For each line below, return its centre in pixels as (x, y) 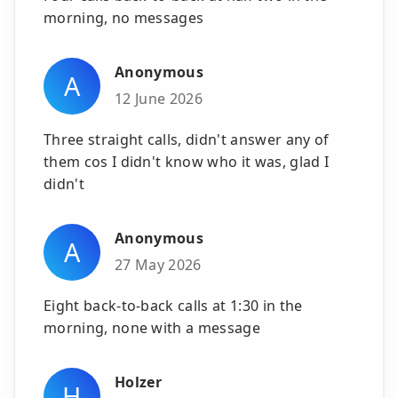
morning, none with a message (152, 327)
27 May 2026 (158, 264)
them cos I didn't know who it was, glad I (187, 161)
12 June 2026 (159, 98)
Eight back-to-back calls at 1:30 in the (173, 305)
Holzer (138, 382)
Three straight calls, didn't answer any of (187, 139)
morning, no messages (124, 17)
